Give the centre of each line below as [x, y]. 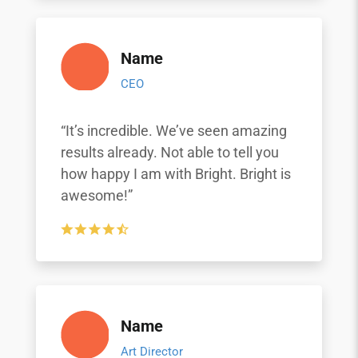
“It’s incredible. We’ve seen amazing [173, 131]
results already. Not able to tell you [169, 152]
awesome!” [96, 195]
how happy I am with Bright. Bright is [175, 174]
